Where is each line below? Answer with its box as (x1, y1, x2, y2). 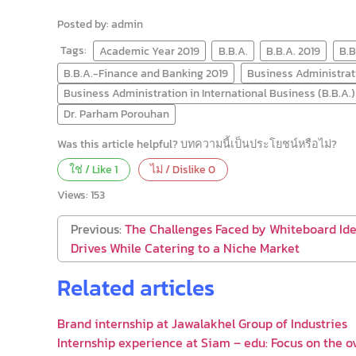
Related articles (57, 271, 215, 305)
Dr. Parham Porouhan (64, 105, 170, 123)
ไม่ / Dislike (150, 161, 209, 179)
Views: (57, 186, 88, 204)
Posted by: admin (57, 15, 143, 33)
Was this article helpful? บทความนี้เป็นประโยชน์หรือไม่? (57, 135, 337, 153)
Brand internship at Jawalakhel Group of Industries (57, 314, 347, 334)
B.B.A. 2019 (266, 41, 321, 60)
